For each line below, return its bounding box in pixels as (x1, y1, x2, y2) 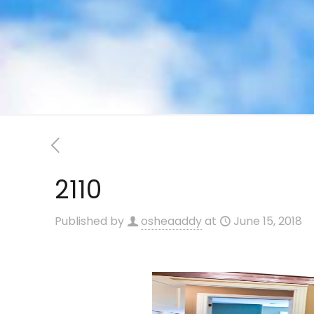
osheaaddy (141, 213, 202, 229)
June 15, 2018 (233, 213, 302, 229)
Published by (55, 213, 127, 229)
